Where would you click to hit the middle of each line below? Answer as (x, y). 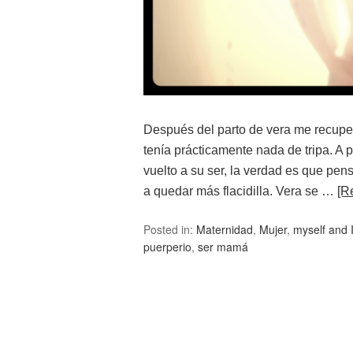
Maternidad (225, 230)
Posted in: (170, 230)
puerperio (167, 247)
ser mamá (223, 247)
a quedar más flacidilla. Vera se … (240, 191)
